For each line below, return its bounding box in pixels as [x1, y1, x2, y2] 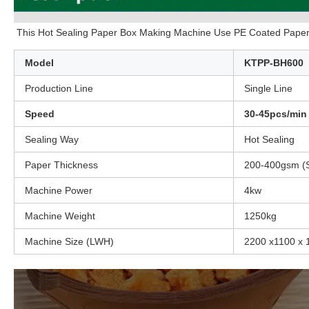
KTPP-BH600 [244, 57, 303, 69]
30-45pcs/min [244, 108, 307, 120]
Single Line [244, 83, 292, 94]
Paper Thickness [25, 159, 98, 171]
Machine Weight [25, 210, 95, 222]
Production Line [25, 83, 93, 94]
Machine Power [25, 185, 92, 197]
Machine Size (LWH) [25, 236, 114, 248]
